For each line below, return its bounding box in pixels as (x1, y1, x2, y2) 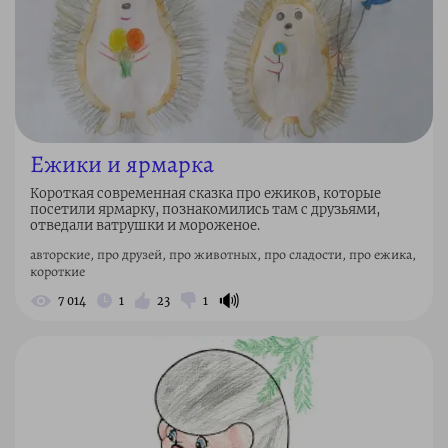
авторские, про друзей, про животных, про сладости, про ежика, (30, 244, 416, 264)
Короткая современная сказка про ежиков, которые (30, 184, 381, 202)
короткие (30, 261, 85, 281)
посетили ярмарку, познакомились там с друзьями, (30, 200, 380, 218)
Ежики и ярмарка (30, 147, 214, 180)
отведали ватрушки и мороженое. (30, 216, 260, 234)
